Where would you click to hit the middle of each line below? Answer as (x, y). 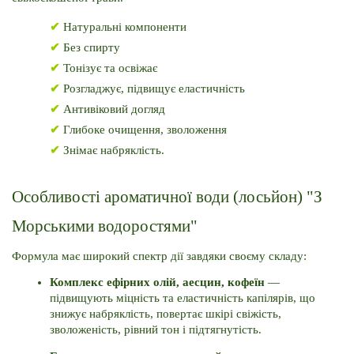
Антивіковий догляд (114, 109)
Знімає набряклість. (112, 150)
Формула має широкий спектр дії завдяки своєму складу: (159, 256)
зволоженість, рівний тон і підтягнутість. (157, 330)
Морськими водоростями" (105, 226)
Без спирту (92, 47)
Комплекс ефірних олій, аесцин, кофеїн (157, 282)
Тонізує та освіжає (110, 68)
